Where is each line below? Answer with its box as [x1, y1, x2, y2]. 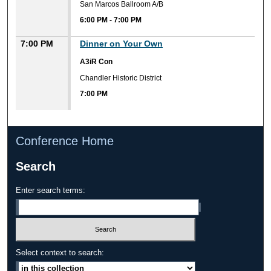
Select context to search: [16, 247, 105, 257]
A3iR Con [80, 57, 113, 67]
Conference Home [16, 134, 114, 148]
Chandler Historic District [80, 73, 162, 82]
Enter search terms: [16, 186, 86, 195]
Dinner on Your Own [80, 39, 163, 49]
